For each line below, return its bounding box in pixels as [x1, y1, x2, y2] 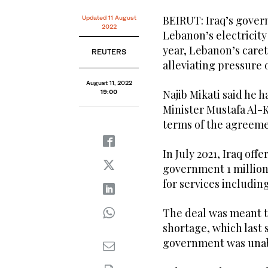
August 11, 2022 [86, 79, 132, 87]
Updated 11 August [81, 14, 136, 22]
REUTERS [92, 47, 126, 57]
